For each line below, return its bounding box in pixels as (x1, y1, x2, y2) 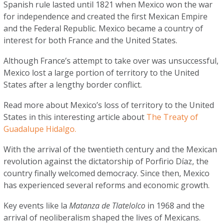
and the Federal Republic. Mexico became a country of (3, 23, 204, 34)
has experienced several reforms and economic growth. (3, 180, 212, 191)
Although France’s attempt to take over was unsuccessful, (3, 55, 219, 66)
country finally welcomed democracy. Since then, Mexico (3, 168, 210, 179)
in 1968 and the (147, 200, 205, 211)
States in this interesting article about (3, 111, 147, 122)
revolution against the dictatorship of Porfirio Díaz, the (3, 156, 209, 167)
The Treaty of (146, 111, 199, 122)
